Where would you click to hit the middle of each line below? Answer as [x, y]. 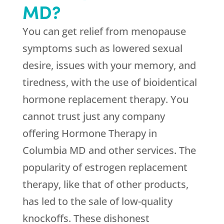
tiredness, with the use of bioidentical [109, 82]
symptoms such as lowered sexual [102, 48]
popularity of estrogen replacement [105, 167]
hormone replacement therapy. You [105, 99]
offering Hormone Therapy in [89, 133]
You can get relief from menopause [104, 31]
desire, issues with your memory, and [109, 65]
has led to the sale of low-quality [97, 201]
